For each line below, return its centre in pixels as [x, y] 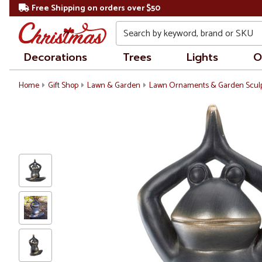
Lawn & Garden [113, 86]
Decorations [56, 57]
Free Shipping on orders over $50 [96, 8]
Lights [202, 57]
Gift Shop [63, 86]
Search [130, 28]
